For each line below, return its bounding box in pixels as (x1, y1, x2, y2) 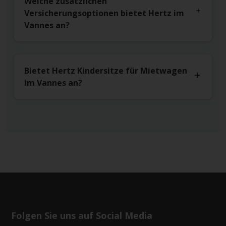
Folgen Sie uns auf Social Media (11, 209, 152, 222)
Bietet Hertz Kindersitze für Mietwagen (24, 65, 187, 77)
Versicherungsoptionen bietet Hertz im (24, 8, 184, 19)
